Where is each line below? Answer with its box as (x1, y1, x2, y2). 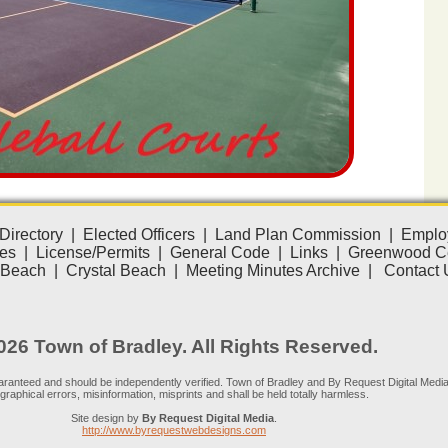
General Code (169, 244, 270, 261)
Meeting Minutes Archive (186, 262, 360, 279)
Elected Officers (83, 226, 195, 243)
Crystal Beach (66, 262, 166, 279)
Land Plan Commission (215, 226, 381, 243)
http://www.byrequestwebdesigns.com (82, 424, 266, 436)
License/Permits (35, 244, 150, 261)
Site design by (71, 412, 142, 424)
